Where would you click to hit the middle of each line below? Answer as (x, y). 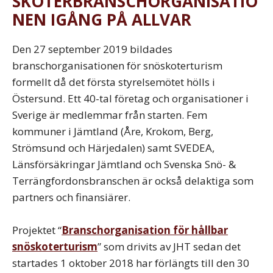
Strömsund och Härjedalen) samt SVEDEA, (113, 147)
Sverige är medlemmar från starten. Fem (110, 115)
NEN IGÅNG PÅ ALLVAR (102, 19)
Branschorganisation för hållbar (145, 230)
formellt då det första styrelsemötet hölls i (114, 82)
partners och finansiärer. (73, 197)
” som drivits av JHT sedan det (169, 246)
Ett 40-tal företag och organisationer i (158, 98)
